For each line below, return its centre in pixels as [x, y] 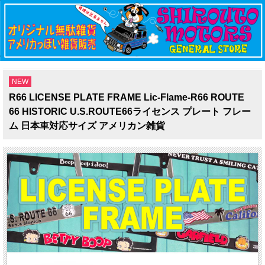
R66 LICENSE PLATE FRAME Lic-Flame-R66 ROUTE [127, 97]
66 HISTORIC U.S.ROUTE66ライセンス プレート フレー [130, 111]
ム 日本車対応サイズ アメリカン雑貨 [87, 125]
